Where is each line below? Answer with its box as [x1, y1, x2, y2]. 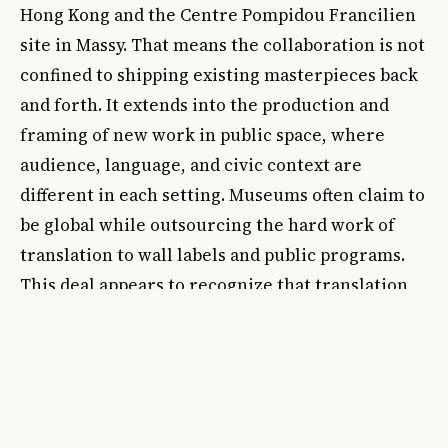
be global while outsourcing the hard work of [20, 212, 395, 237]
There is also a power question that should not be [20, 356, 427, 381]
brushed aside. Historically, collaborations [20, 386, 369, 411]
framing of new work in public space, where [20, 122, 385, 147]
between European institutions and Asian [20, 416, 362, 441]
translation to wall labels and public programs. [20, 242, 405, 267]
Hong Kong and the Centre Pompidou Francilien [20, 2, 416, 27]
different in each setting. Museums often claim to [20, 182, 425, 207]
